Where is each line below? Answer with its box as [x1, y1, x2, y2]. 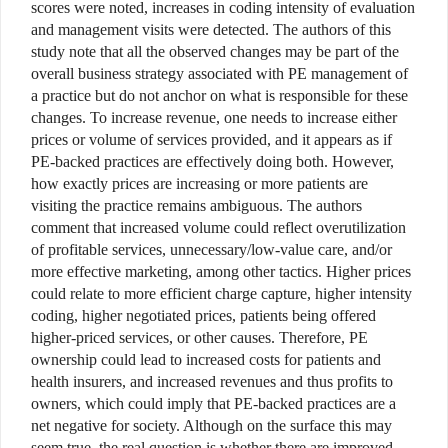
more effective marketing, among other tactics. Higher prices [31, 262, 411, 280]
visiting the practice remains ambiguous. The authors [31, 196, 362, 214]
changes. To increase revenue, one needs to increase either [31, 108, 397, 126]
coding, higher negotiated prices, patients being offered [31, 306, 376, 324]
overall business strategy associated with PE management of [31, 64, 408, 82]
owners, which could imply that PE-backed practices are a [31, 394, 396, 412]
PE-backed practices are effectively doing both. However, [31, 152, 394, 170]
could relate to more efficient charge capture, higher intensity [31, 284, 412, 302]
